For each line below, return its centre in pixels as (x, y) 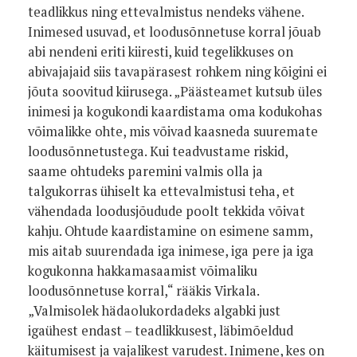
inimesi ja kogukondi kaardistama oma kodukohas (175, 112)
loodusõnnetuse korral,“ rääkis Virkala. (143, 291)
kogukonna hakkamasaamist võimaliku (143, 271)
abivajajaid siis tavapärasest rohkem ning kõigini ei (177, 72)
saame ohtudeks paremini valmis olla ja (145, 171)
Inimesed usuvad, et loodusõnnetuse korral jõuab (175, 32)
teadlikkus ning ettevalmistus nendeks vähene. (166, 12)
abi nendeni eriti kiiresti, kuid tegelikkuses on (161, 52)
